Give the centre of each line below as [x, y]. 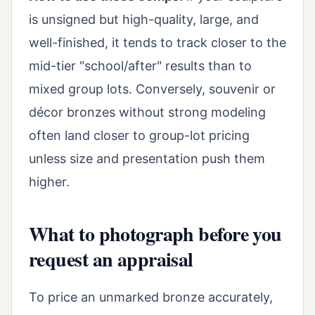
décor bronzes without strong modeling [147, 112]
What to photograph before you [155, 234]
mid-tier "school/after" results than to [140, 66]
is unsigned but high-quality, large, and [144, 20]
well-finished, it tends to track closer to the [157, 43]
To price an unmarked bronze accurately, [151, 297]
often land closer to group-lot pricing [139, 136]
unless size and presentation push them [147, 159]
